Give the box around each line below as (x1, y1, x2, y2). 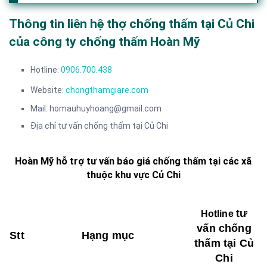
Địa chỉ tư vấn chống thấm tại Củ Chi (30, 120, 168, 131)
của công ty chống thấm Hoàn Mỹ (9, 35, 200, 49)
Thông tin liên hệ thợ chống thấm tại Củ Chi (9, 17, 254, 32)
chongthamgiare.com (66, 85, 148, 95)
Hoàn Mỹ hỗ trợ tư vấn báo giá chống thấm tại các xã (15, 156, 252, 167)
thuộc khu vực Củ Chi (86, 169, 181, 181)
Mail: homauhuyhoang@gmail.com (30, 103, 162, 113)
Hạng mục (81, 229, 135, 241)
